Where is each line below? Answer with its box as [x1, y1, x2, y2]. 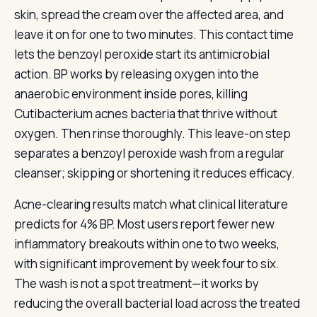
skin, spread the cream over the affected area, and [14, 6, 284, 23]
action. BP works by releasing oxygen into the [14, 66, 259, 82]
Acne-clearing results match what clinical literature [14, 196, 288, 212]
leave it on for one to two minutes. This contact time [14, 26, 294, 42]
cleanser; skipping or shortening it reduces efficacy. [14, 165, 295, 181]
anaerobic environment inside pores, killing [14, 86, 248, 102]
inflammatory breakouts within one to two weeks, [14, 236, 279, 252]
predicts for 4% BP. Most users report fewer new [14, 216, 275, 232]
